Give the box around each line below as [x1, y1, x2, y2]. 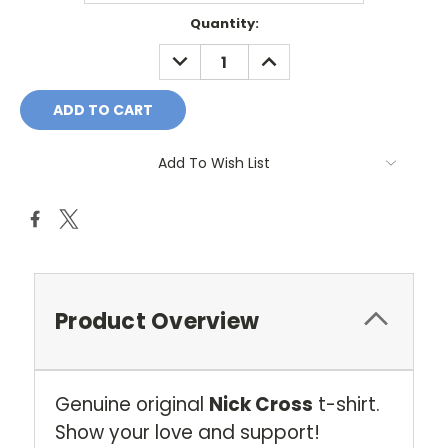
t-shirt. [313, 390, 385, 418]
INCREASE [253, 44, 324, 65]
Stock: [20, 33, 66, 53]
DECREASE [164, 44, 239, 65]
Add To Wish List [158, 153, 270, 174]
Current [20, 14, 76, 34]
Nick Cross [209, 390, 313, 418]
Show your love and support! [55, 418, 325, 446]
